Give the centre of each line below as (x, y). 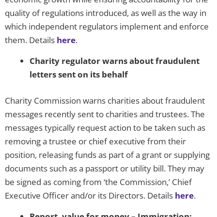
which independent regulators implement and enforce (107, 27)
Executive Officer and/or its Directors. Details (90, 195)
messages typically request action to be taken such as (105, 127)
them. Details (31, 40)
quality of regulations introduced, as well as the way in (106, 13)
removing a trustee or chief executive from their (95, 141)
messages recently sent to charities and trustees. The (105, 114)
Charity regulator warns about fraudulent (115, 61)
